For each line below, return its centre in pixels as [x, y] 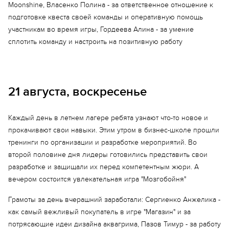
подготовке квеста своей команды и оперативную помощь [106, 17]
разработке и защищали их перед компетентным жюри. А [104, 167]
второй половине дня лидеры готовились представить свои [108, 155]
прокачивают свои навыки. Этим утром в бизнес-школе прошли [114, 130]
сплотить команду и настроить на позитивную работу [95, 42]
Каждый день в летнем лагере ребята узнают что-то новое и [108, 118]
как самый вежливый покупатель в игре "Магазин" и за [99, 212]
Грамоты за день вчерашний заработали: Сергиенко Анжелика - [114, 200]
